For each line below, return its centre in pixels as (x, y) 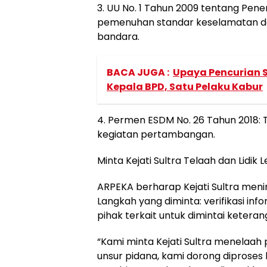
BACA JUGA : (138, 72)
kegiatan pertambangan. (156, 134)
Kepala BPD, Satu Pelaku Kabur (185, 86)
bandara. (118, 36)
